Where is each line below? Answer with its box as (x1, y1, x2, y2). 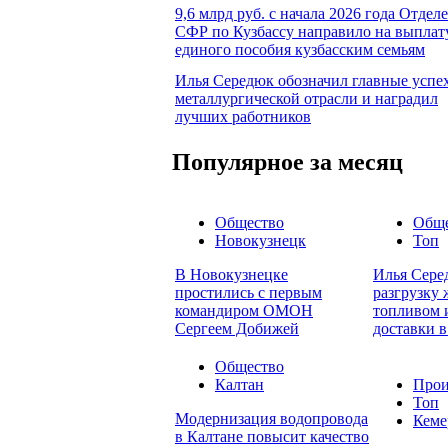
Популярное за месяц (172, 148, 403, 175)
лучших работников (175, 107, 311, 125)
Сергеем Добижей (175, 320, 299, 338)
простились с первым (175, 284, 322, 302)
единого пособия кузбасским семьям (175, 40, 425, 58)
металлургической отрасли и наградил (175, 89, 438, 107)
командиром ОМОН (175, 302, 313, 320)
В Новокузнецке (175, 266, 288, 284)
